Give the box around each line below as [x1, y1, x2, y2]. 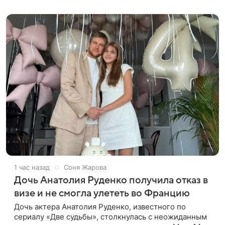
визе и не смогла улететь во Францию [14, 188, 190, 199]
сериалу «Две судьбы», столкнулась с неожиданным [14, 212, 207, 222]
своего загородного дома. [14, 4, 110, 14]
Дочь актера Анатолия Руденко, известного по [14, 202, 186, 212]
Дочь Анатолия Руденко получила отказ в [14, 175, 208, 186]
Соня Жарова [64, 163, 106, 172]
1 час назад [14, 163, 50, 172]
